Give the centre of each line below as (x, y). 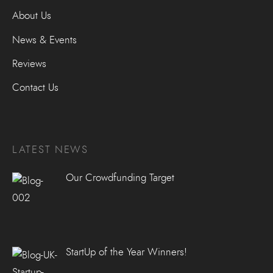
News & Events (44, 40)
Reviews (29, 64)
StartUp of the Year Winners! (126, 252)
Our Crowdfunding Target (120, 177)
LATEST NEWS (50, 150)
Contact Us (35, 88)
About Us (32, 16)
